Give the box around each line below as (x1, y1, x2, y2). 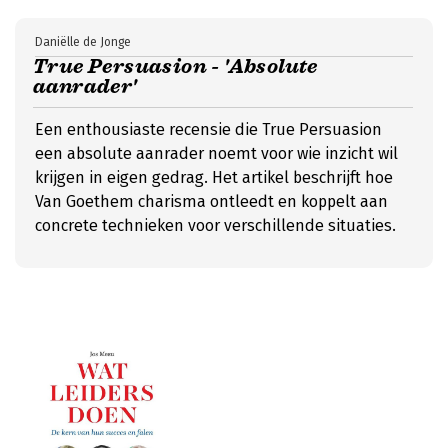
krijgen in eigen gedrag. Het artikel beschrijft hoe (35, 168, 393, 187)
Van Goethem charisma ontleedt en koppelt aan (35, 192, 388, 211)
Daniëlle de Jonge (35, 35, 131, 49)
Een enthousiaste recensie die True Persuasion (35, 120, 382, 139)
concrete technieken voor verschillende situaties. (35, 216, 396, 235)
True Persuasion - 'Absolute (33, 54, 318, 79)
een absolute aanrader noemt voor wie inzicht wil (35, 144, 398, 163)
